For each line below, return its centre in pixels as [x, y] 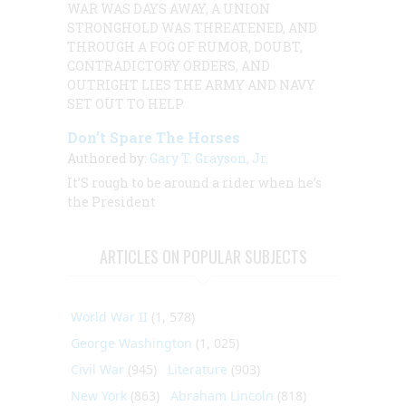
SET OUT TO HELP [126, 103]
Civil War [97, 369]
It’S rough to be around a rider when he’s [194, 182]
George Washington [131, 343]
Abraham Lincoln [222, 395]
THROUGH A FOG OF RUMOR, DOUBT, [185, 46]
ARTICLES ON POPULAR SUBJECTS [203, 256]
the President [111, 201]
